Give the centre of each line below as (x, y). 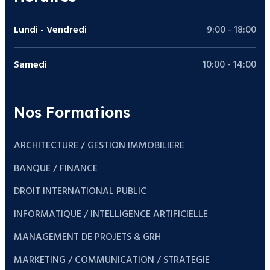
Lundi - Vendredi (50, 30)
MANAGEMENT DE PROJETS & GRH (87, 237)
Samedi (30, 65)
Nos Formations (72, 112)
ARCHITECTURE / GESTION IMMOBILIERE (99, 146)
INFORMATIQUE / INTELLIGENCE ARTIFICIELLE (111, 215)
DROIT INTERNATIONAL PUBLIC (80, 192)
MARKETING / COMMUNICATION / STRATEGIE (112, 260)
